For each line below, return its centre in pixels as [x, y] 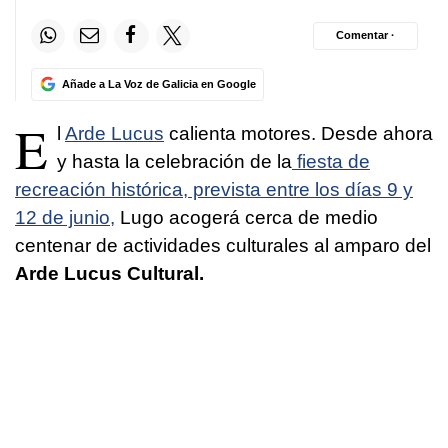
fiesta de [331, 161]
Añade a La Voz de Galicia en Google [158, 83]
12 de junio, [65, 217]
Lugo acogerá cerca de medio [246, 217]
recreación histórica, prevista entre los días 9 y [214, 189]
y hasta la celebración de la [174, 161]
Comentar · [365, 35]
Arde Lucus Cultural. [109, 273]
